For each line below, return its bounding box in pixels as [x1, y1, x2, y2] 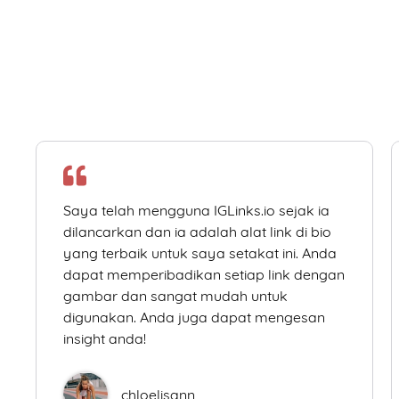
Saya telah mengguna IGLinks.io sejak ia [63, 201, 330, 220]
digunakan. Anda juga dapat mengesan [63, 308, 325, 327]
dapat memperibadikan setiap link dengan [63, 265, 345, 284]
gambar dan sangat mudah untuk [63, 287, 288, 305]
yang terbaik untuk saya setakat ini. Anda [63, 244, 337, 263]
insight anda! [63, 330, 146, 348]
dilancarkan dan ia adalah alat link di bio [63, 223, 331, 241]
